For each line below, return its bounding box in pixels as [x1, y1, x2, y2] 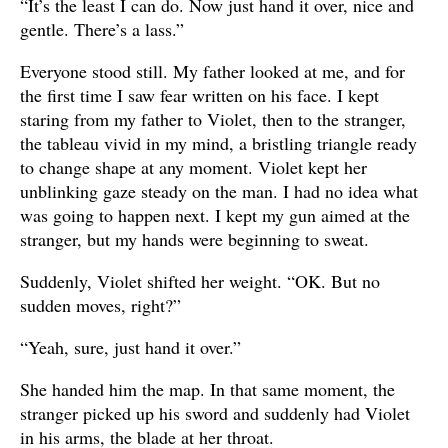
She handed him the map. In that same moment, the [20, 376, 395, 401]
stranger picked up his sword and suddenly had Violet [20, 400, 410, 425]
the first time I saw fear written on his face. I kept [20, 82, 379, 107]
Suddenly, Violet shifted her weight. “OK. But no [20, 268, 380, 293]
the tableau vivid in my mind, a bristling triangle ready [20, 130, 417, 155]
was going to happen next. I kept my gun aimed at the [20, 202, 410, 227]
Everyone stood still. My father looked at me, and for [20, 58, 405, 83]
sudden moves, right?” [20, 292, 181, 317]
